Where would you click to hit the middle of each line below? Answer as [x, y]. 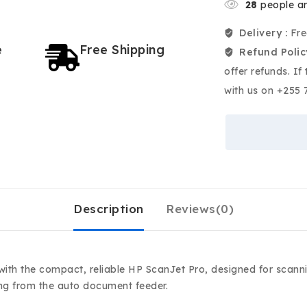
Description [109, 209]
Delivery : [265, 33]
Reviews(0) [200, 209]
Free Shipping [122, 50]
